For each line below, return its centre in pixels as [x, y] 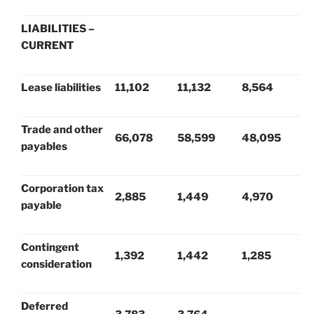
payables [44, 146]
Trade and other [62, 129]
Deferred [45, 306]
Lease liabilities [61, 87]
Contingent [50, 247]
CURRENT [47, 45]
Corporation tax [62, 188]
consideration [56, 264]
